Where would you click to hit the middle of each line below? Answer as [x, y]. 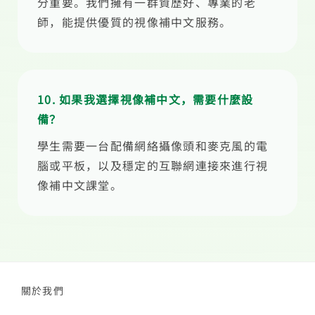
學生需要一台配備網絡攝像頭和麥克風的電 [153, 146]
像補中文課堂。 [80, 185]
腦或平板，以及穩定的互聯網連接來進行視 [153, 165]
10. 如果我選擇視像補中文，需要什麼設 [146, 99]
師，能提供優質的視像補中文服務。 [135, 22]
